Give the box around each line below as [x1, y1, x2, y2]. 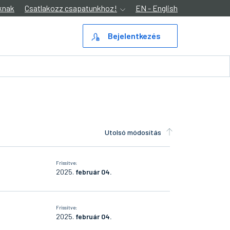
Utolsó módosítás [105, 128, 161, 137]
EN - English [136, 3, 178, 13]
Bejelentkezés [108, 31, 161, 41]
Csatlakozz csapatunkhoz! [25, 3, 117, 13]
